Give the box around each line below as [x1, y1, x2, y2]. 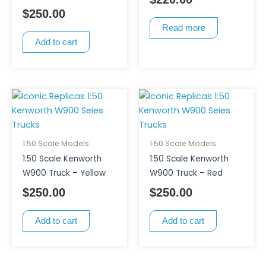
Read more [161, 23, 205, 33]
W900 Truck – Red [149, 167, 223, 179]
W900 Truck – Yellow [22, 167, 106, 179]
